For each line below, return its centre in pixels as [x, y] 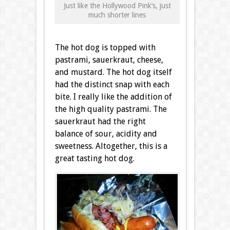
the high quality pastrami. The [111, 109]
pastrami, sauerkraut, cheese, [109, 60]
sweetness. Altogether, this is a [111, 146]
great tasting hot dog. [94, 159]
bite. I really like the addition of [113, 97]
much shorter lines [117, 15]
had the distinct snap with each [112, 85]
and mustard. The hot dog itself [113, 72]
